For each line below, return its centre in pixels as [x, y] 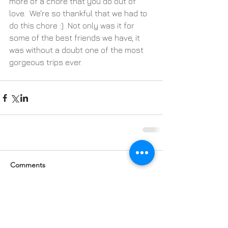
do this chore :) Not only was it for [73, 26]
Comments [28, 165]
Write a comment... [48, 205]
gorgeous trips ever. [46, 62]
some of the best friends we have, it [76, 38]
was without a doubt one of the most [77, 50]
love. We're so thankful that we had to [79, 13]
